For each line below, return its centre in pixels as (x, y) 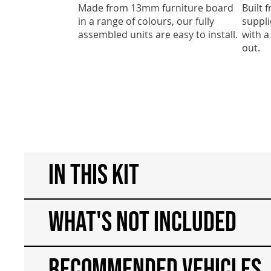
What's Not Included (143, 222)
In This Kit (94, 175)
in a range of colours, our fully (146, 21)
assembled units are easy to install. (159, 34)
